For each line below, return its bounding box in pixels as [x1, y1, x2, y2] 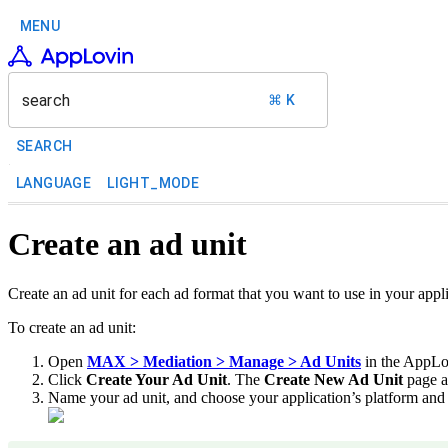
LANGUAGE [16, 175, 92, 191]
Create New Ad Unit [264, 370, 403, 388]
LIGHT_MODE [107, 175, 200, 191]
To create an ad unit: [8, 318, 136, 336]
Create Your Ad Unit [86, 370, 227, 388]
